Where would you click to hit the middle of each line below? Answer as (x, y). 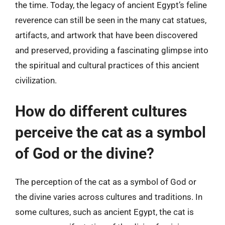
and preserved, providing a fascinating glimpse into (112, 50)
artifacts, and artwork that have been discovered (106, 35)
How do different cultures (101, 111)
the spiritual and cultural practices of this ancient (107, 65)
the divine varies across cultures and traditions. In (109, 197)
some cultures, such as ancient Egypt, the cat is (104, 212)
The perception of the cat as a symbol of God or (106, 182)
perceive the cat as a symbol (110, 132)
